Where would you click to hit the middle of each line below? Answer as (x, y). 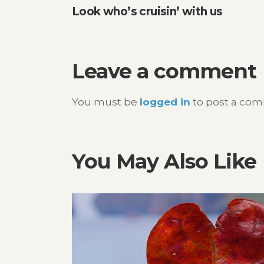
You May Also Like (164, 161)
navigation (146, 27)
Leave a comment (164, 71)
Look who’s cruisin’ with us (147, 11)
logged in (165, 102)
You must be (106, 102)
